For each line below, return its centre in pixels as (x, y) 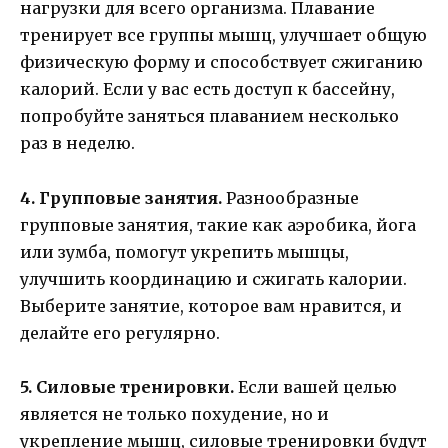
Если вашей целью (315, 386)
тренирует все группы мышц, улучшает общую (223, 35)
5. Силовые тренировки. (127, 386)
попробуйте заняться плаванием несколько (209, 116)
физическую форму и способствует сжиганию (221, 62)
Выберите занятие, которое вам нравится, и (211, 305)
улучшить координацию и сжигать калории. (213, 278)
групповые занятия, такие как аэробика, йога (218, 224)
